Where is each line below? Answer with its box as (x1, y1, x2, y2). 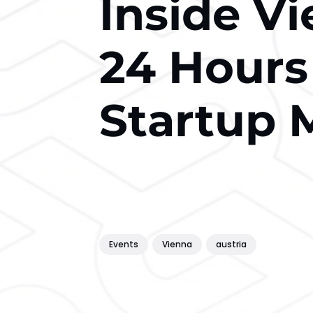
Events (109, 238, 138, 251)
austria (216, 238, 247, 251)
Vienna (162, 238, 192, 251)
